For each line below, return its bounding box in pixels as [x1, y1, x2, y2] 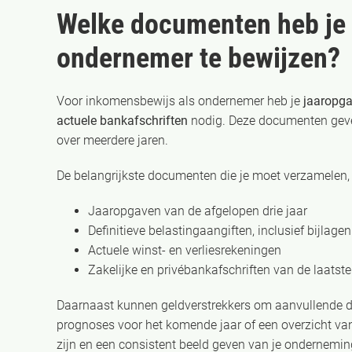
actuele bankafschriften [57, 113, 188, 128]
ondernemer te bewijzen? [57, 42, 340, 75]
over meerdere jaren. [57, 133, 168, 148]
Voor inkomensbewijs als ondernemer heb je [57, 93, 303, 108]
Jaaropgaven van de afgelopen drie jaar [88, 203, 307, 218]
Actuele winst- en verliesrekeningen [88, 243, 281, 258]
